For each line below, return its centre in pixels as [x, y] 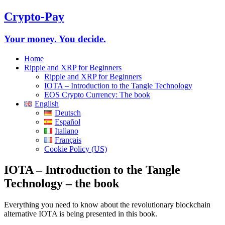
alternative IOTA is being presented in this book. [81, 214]
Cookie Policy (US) [76, 149]
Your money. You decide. [55, 39]
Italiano [66, 131]
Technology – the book [62, 184]
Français [68, 140]
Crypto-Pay [34, 16]
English [46, 103]
